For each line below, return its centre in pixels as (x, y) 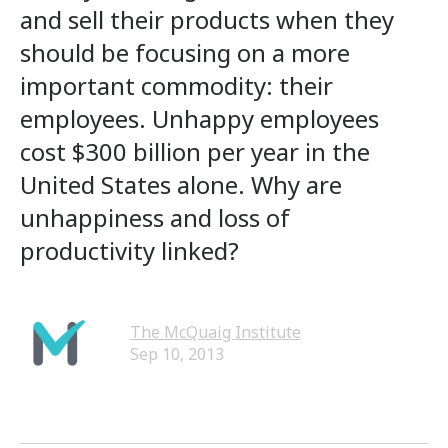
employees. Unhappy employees (199, 118)
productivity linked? (129, 250)
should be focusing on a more (185, 52)
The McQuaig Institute (215, 332)
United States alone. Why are (181, 184)
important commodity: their (176, 85)
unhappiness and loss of (155, 217)
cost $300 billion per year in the (195, 151)
